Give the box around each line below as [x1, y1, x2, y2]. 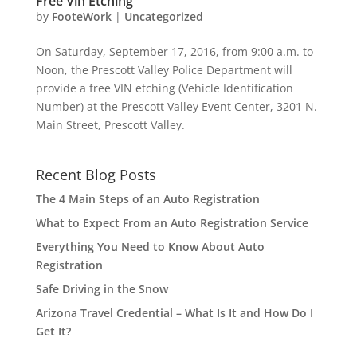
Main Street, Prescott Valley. [35, 117, 185, 132]
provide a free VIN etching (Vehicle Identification [35, 80, 293, 96]
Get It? [35, 324, 74, 339]
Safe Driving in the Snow [35, 281, 168, 296]
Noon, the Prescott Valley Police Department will [35, 62, 292, 77]
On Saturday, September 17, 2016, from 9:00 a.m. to [35, 44, 313, 59]
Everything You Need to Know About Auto [35, 239, 265, 254]
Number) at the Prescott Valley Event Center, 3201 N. [35, 99, 317, 114]
